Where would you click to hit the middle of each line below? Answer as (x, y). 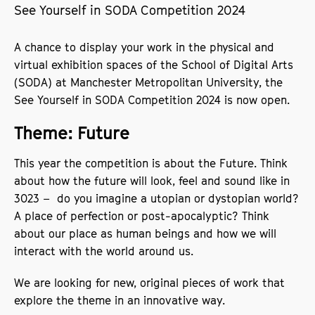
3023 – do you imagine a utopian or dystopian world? (157, 198)
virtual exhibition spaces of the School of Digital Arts (154, 64)
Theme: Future (72, 133)
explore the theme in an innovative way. (122, 300)
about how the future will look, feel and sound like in (152, 180)
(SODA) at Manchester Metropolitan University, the (149, 82)
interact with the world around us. (108, 251)
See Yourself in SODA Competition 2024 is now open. (154, 99)
